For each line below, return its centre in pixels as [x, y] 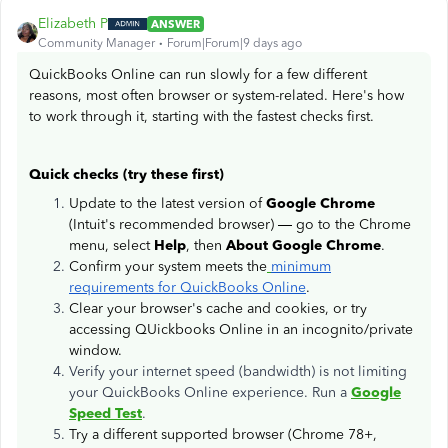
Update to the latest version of [167, 203]
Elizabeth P [73, 23]
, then [206, 245]
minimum [301, 266]
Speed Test [105, 413]
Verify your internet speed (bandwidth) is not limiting [238, 371]
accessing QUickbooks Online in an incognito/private [241, 329]
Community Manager [96, 43]
